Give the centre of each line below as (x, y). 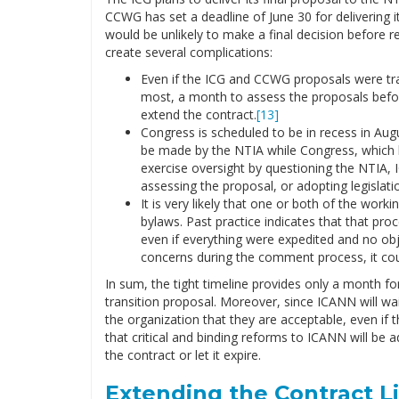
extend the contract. (199, 114)
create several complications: (189, 52)
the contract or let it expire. (183, 355)
